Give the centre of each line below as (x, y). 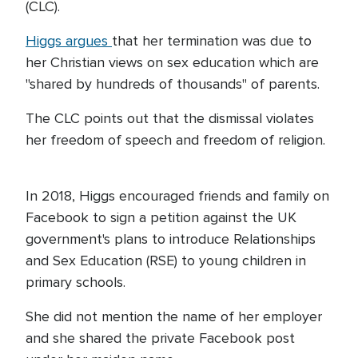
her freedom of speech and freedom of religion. (175, 140)
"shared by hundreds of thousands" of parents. (173, 84)
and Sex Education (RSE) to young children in (166, 261)
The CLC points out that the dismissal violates (170, 118)
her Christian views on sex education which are (172, 62)
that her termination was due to (212, 41)
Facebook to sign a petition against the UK (161, 217)
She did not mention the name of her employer (174, 316)
